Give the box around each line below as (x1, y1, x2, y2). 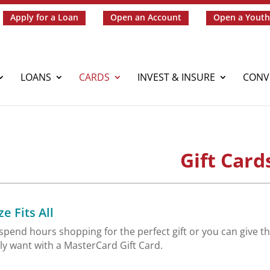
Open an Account (110, 11, 182, 23)
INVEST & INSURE (137, 70, 216, 84)
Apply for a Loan (10, 11, 79, 23)
